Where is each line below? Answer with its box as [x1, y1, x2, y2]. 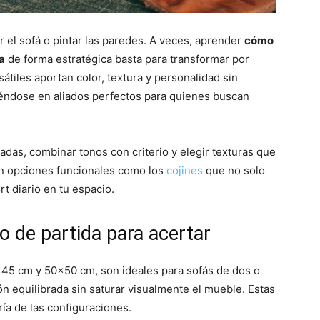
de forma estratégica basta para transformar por [5, 52, 249, 66]
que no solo [203, 164, 265, 177]
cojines [166, 164, 203, 177]
